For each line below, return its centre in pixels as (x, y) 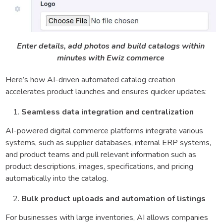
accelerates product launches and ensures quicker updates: (106, 91)
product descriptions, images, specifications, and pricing (99, 166)
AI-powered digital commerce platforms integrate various (104, 131)
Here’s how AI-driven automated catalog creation (90, 80)
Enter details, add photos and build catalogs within (111, 46)
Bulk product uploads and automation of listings (113, 198)
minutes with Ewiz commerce (111, 58)
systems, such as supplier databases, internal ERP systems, (108, 142)
